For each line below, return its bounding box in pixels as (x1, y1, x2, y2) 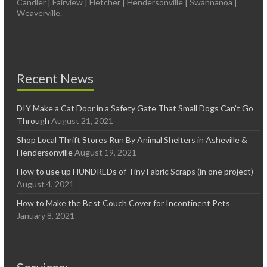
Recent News (17, 70, 94, 86)
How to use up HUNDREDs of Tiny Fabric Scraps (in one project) (17, 166, 254, 176)
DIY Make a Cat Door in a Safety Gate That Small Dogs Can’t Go (17, 103, 254, 113)
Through (17, 116, 50, 126)
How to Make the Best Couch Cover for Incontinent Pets (17, 198, 231, 208)
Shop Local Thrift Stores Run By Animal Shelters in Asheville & (17, 135, 248, 145)
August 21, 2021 (51, 116, 114, 126)
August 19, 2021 (74, 147, 137, 157)
